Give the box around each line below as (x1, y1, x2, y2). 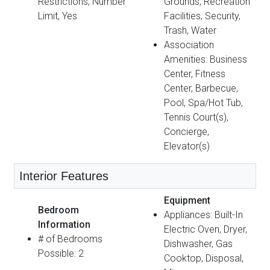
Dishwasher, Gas (164, 237, 233, 250)
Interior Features (19, 169, 108, 183)
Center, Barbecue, (164, 82, 238, 94)
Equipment (164, 194, 210, 206)
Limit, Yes (38, 10, 77, 22)
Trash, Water (164, 24, 216, 36)
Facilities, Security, (164, 10, 240, 22)
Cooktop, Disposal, (164, 252, 243, 264)
